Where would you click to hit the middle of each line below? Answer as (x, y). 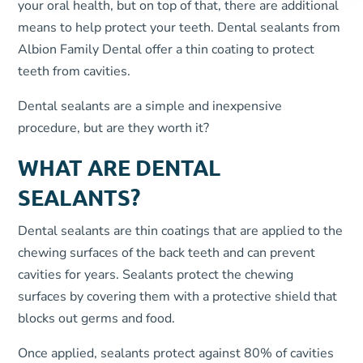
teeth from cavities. (75, 71)
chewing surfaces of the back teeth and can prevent (167, 253)
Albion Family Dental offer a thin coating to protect (167, 49)
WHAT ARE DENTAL (120, 167)
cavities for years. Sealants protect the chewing (156, 275)
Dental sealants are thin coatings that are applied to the (181, 231)
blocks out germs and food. (97, 318)
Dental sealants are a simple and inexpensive (150, 106)
